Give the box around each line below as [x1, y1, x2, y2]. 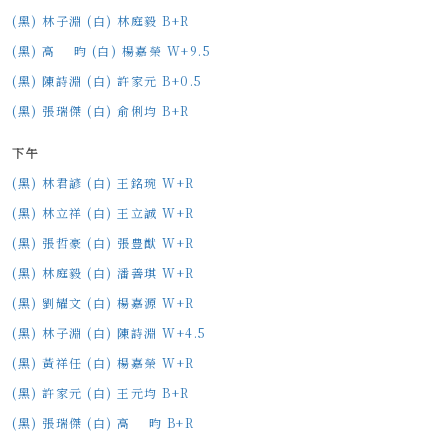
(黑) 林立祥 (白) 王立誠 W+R [12, 204, 195, 222]
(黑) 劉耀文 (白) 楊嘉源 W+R [12, 294, 195, 312]
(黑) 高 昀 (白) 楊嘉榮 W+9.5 [12, 42, 211, 60]
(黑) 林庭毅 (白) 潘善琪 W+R [12, 264, 195, 282]
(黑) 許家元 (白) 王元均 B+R [12, 384, 190, 402]
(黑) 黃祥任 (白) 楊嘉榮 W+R [12, 354, 195, 372]
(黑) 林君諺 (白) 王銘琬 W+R [12, 174, 195, 192]
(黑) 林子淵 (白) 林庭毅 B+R [12, 12, 190, 30]
